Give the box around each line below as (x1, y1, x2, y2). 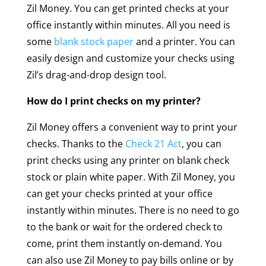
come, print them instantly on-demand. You (26, 236, 222, 250)
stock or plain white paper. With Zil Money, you (26, 170, 235, 183)
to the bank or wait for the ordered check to (26, 220, 223, 233)
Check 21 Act (125, 137, 182, 150)
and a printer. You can (133, 34, 235, 48)
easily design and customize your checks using (26, 51, 235, 65)
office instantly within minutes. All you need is (26, 18, 230, 31)
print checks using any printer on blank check (26, 153, 229, 167)
